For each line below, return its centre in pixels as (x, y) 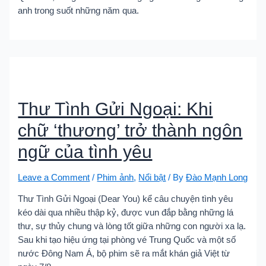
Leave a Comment (54, 177)
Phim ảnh (115, 177)
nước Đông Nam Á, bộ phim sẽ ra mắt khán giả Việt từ (124, 254)
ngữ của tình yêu (85, 151)
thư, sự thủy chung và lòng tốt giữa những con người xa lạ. (132, 227)
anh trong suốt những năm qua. (79, 11)
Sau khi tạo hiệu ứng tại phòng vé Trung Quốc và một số (127, 240)
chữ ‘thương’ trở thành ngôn (130, 130)
